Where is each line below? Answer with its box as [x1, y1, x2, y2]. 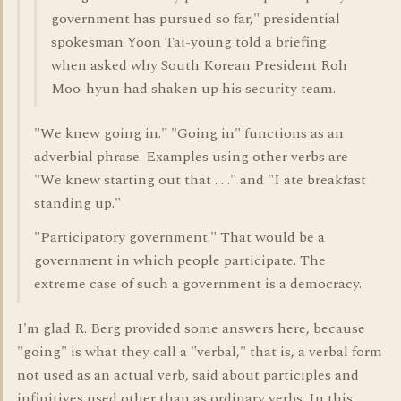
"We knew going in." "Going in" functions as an [34, 123, 344, 144]
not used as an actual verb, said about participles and [17, 364, 359, 386]
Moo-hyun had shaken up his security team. [51, 78, 336, 99]
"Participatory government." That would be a [34, 226, 325, 248]
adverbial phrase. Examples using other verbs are [34, 146, 348, 167]
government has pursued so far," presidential [51, 8, 340, 30]
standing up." [34, 192, 121, 214]
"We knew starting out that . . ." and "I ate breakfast [34, 169, 366, 191]
